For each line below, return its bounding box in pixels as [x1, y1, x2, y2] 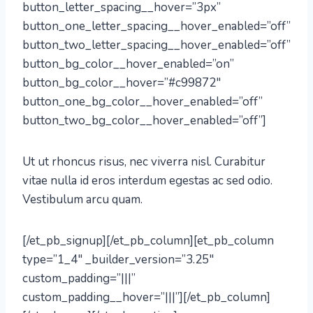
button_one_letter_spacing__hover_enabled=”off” [22, 18, 291, 34]
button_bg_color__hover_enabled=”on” [22, 56, 234, 72]
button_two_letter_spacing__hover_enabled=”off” [22, 37, 291, 53]
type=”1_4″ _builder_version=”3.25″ [22, 252, 214, 268]
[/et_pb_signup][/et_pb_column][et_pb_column [22, 233, 274, 249]
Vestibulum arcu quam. [22, 191, 143, 208]
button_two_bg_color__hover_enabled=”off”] [22, 112, 266, 129]
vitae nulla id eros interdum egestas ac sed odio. [22, 173, 272, 189]
